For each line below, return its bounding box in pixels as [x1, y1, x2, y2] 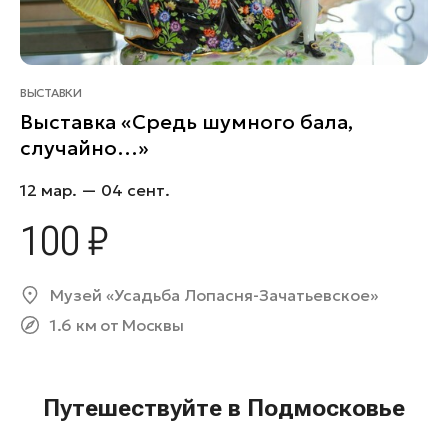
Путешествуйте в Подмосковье [43, 393, 405, 422]
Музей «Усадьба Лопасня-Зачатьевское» [50, 284, 378, 305]
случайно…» [20, 134, 149, 161]
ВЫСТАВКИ [20, 84, 82, 100]
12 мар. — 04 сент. [20, 179, 170, 200]
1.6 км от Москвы [50, 314, 184, 335]
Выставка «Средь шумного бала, [20, 108, 353, 135]
